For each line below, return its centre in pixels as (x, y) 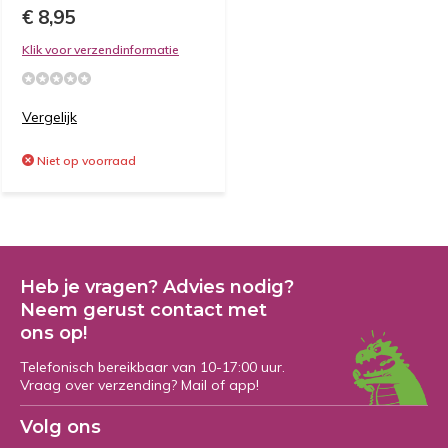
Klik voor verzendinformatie (100, 49)
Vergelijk (49, 117)
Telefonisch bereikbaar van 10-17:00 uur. (152, 367)
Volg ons (60, 427)
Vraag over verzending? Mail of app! (139, 385)
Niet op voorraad (85, 160)
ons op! (53, 333)
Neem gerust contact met (143, 310)
